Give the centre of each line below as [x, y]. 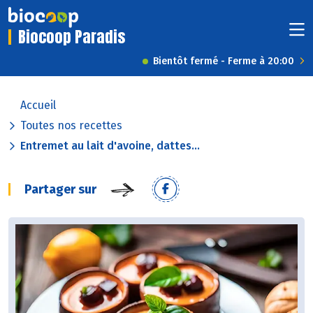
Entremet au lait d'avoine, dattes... [110, 146]
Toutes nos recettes [71, 126]
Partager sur [60, 190]
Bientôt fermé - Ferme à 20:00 [224, 61]
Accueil [38, 105]
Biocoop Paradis [72, 37]
